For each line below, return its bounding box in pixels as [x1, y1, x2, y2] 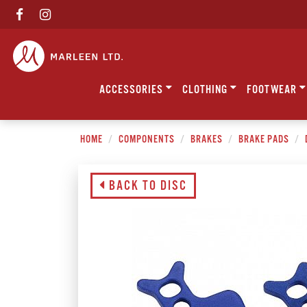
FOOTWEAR [247, 83, 299, 97]
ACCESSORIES [99, 83, 166, 97]
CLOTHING [182, 83, 230, 97]
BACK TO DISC [105, 177, 187, 195]
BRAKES [190, 132, 223, 146]
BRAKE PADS [238, 132, 289, 146]
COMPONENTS [118, 132, 175, 146]
